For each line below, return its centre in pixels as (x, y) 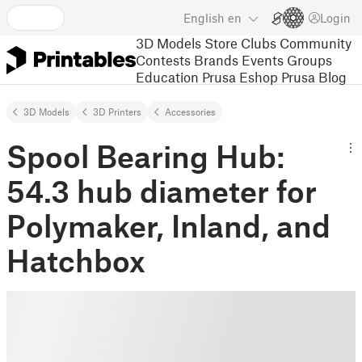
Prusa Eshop (240, 76)
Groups (309, 59)
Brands (216, 59)
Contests (163, 59)
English (204, 18)
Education (167, 76)
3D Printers (117, 112)
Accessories (190, 112)
